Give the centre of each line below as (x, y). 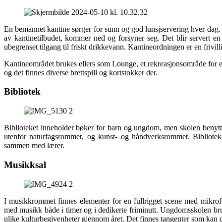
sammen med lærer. (34, 146)
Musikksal (25, 165)
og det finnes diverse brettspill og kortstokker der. (81, 72)
